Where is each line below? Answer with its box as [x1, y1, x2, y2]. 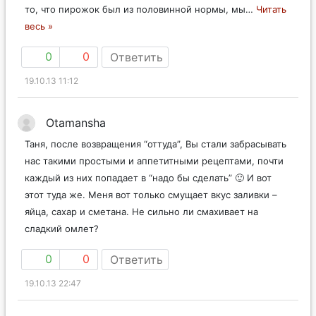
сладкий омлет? [25, 222, 99, 234]
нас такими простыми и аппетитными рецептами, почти [25, 154, 284, 166]
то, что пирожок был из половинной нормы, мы [25, 3, 245, 15]
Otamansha [46, 115, 106, 130]
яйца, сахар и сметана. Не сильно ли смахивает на [25, 205, 258, 217]
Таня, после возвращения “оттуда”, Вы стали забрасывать [25, 138, 286, 150]
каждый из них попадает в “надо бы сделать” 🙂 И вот [25, 171, 272, 183]
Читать [256, 3, 286, 15]
